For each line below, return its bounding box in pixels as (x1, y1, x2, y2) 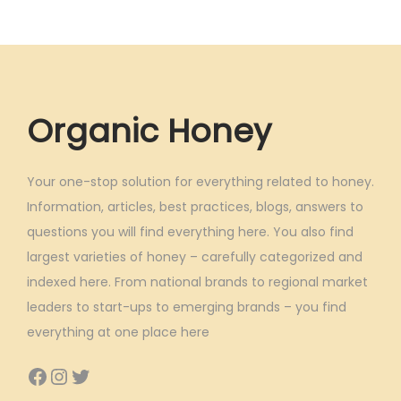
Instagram (47, 360, 71, 390)
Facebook (26, 360, 38, 390)
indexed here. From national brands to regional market (27, 272, 368, 291)
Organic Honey (27, 107, 271, 154)
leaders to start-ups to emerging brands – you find (27, 297, 346, 316)
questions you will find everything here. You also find (27, 222, 354, 241)
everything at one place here (27, 322, 209, 341)
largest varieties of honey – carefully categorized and (27, 247, 363, 266)
